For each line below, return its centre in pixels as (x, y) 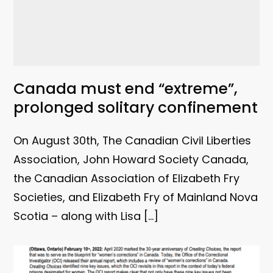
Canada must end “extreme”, (126, 89)
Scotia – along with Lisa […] (86, 216)
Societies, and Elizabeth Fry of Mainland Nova (136, 197)
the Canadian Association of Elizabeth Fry (127, 178)
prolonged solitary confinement (136, 108)
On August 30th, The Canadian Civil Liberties (133, 140)
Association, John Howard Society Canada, (131, 159)
